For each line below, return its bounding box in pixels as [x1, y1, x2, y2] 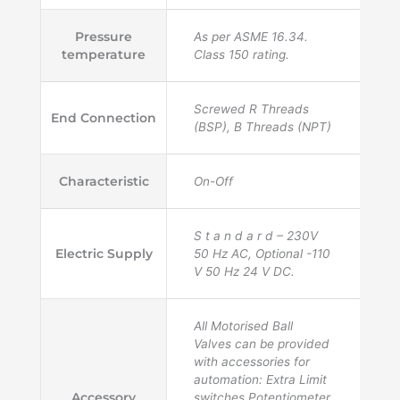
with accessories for [194, 354, 310, 369]
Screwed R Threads [194, 101, 309, 116]
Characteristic [58, 173, 149, 188]
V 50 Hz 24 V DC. [194, 263, 295, 279]
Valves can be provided [194, 336, 329, 351]
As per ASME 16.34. [194, 29, 308, 44]
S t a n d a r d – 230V [194, 228, 318, 243]
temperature [62, 46, 146, 62]
